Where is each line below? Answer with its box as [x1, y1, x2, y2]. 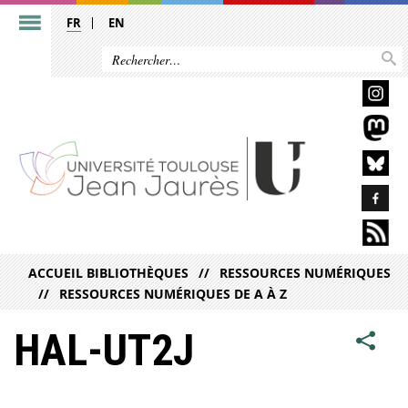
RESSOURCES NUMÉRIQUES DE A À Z [59, 284, 288, 302]
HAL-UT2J [14, 323, 194, 376]
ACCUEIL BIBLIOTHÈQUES [28, 264, 189, 282]
